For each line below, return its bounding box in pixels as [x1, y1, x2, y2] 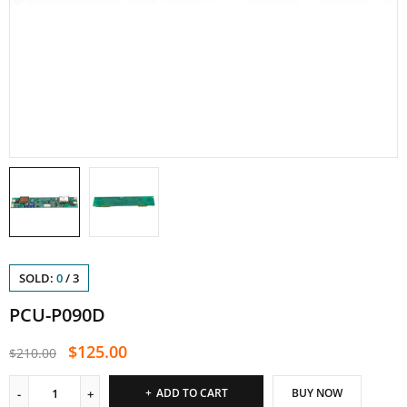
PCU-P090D [9, 303, 105, 328]
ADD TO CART [155, 385, 228, 402]
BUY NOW [292, 385, 342, 402]
